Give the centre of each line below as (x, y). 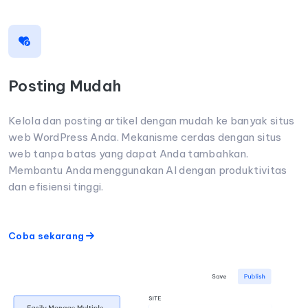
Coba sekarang (47, 235)
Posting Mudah (65, 86)
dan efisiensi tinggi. (56, 186)
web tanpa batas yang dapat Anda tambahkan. (129, 153)
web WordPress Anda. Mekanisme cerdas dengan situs (145, 137)
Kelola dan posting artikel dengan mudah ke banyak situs (152, 120)
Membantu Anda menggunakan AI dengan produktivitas (148, 170)
